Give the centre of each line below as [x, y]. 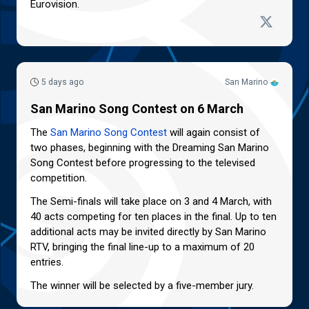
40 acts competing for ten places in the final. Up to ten [153, 216]
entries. [47, 262]
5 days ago [62, 82]
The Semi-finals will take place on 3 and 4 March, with [151, 201]
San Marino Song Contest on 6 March [137, 108]
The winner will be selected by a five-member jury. [142, 285]
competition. [59, 178]
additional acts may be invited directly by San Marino [148, 231]
